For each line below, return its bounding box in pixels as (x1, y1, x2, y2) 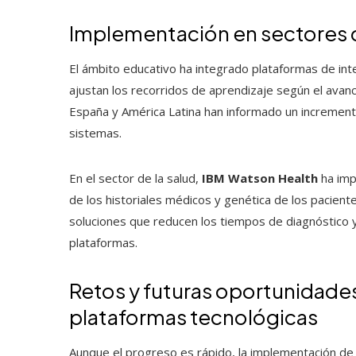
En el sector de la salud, (69, 169, 202, 186)
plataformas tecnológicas (69, 303, 318, 330)
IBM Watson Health (202, 169, 318, 186)
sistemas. (69, 124, 122, 141)
